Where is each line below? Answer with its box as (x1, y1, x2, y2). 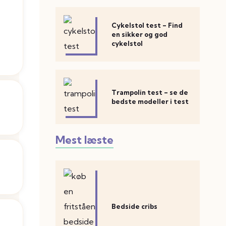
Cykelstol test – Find (111, 21, 183, 29)
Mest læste (55, 133, 114, 147)
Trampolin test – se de (111, 88, 189, 96)
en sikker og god (111, 30, 168, 38)
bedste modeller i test (111, 97, 189, 105)
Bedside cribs (111, 202, 158, 210)
